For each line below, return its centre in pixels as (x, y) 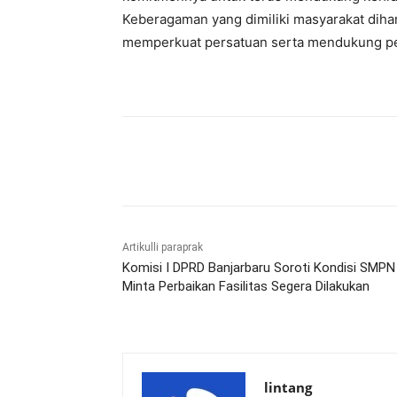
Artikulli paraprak (163, 248)
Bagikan (183, 162)
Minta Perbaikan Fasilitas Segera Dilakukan (246, 287)
